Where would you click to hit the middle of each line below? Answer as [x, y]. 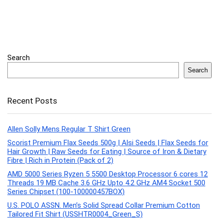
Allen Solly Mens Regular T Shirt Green [69, 129]
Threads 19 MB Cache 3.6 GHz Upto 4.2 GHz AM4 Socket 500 [106, 183]
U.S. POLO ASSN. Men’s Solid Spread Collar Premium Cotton [104, 206]
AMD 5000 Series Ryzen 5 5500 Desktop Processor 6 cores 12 [108, 174]
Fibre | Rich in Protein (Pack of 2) [60, 161]
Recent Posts [32, 101]
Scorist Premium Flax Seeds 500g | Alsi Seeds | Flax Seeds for [108, 143]
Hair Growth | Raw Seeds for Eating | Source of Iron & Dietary [107, 152]
